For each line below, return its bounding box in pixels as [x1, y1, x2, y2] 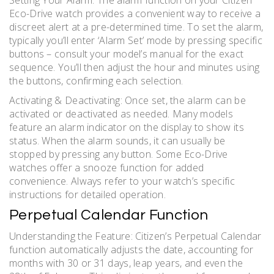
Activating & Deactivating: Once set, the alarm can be [9, 94, 246, 108]
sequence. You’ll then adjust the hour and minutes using [9, 61, 260, 75]
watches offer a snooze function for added [9, 161, 204, 175]
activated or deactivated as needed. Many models [9, 107, 234, 121]
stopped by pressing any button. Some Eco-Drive [9, 147, 228, 161]
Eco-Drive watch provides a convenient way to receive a [9, 7, 261, 21]
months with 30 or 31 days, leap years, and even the [9, 256, 243, 270]
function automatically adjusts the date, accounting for [9, 243, 254, 257]
